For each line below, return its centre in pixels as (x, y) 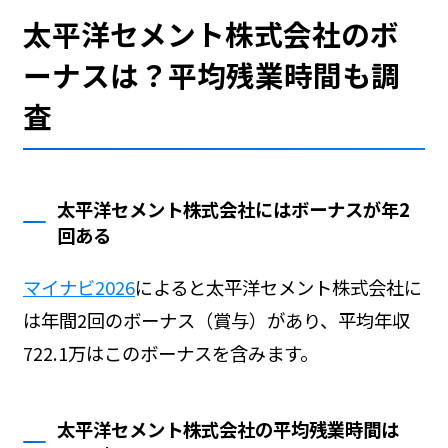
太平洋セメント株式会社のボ (210, 34)
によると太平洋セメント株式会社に (278, 287)
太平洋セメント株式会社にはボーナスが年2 (234, 209)
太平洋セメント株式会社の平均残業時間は (228, 429)
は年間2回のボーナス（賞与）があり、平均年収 (216, 320)
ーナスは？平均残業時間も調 (211, 75)
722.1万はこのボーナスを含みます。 (170, 353)
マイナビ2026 (78, 287)
